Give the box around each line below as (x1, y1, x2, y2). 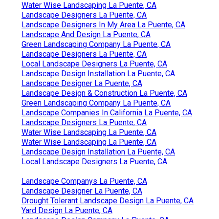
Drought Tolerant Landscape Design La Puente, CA (22, 196, 194, 205)
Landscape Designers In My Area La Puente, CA (22, 20, 185, 29)
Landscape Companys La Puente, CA (22, 176, 147, 186)
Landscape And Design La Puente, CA (22, 29, 151, 39)
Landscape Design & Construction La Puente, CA (22, 88, 187, 98)
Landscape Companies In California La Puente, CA (22, 108, 192, 117)
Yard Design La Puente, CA (22, 205, 112, 215)
